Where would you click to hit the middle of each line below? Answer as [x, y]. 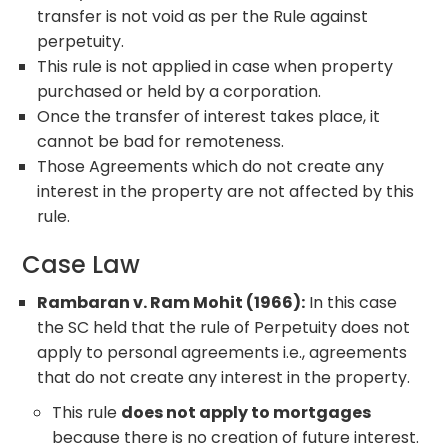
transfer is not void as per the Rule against [203, 16]
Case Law [81, 264]
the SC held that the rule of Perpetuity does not [224, 327]
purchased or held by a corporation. [179, 91]
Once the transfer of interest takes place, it [209, 116]
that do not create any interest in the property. [224, 377]
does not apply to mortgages [246, 412]
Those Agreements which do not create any [211, 166]
